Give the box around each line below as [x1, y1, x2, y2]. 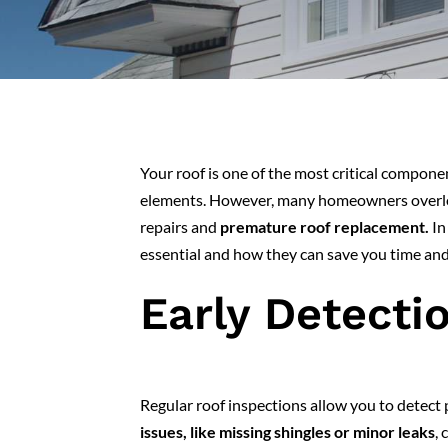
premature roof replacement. [220, 217, 429, 236]
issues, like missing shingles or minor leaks [140, 421, 435, 441]
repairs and [140, 217, 220, 236]
